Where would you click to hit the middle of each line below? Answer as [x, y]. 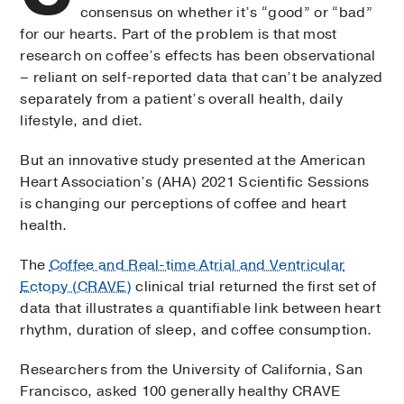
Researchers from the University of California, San [192, 369]
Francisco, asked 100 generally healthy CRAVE [180, 391]
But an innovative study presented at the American [193, 160]
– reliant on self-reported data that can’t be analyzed [202, 77]
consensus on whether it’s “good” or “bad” [226, 12]
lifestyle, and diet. [82, 120]
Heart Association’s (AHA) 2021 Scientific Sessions [195, 182]
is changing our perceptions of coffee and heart [184, 203]
